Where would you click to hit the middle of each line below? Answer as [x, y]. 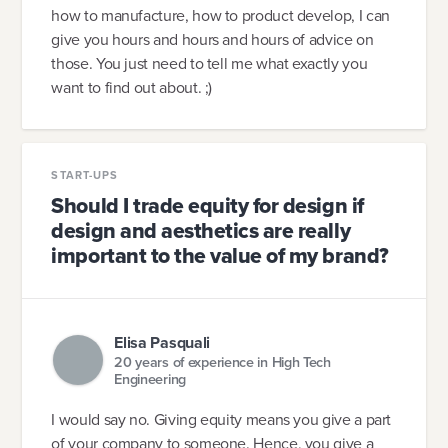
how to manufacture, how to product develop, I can [220, 15]
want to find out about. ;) [132, 87]
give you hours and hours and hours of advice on [212, 39]
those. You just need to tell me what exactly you [209, 63]
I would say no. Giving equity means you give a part [221, 420]
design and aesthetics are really [201, 230]
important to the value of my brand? [220, 255]
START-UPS [85, 175]
